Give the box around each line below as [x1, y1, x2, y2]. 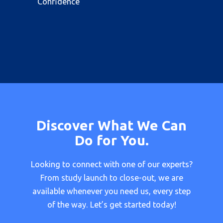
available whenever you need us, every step [32, 186, 191, 196]
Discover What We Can [36, 117, 187, 133]
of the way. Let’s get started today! [47, 200, 176, 209]
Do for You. [74, 132, 149, 148]
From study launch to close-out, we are [40, 173, 183, 182]
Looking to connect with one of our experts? [30, 159, 193, 169]
